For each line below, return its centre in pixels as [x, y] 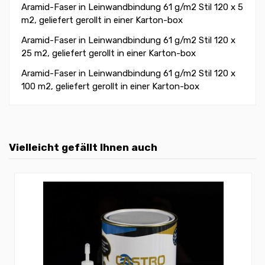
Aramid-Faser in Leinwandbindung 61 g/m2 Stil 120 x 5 [132, 7]
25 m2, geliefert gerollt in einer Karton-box [109, 53]
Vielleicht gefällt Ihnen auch [83, 147]
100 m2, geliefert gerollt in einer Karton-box [110, 86]
